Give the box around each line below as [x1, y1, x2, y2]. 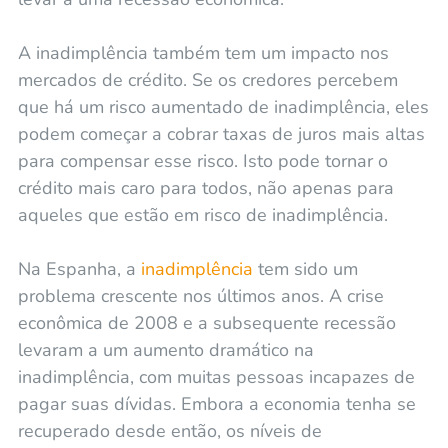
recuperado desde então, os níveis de [17, 418, 322, 443]
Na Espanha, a [17, 256, 141, 281]
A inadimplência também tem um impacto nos [17, 40, 389, 65]
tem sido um [252, 256, 358, 281]
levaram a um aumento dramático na [17, 337, 314, 362]
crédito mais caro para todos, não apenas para [17, 175, 394, 200]
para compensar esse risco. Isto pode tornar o [17, 148, 388, 173]
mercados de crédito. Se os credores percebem [17, 67, 398, 92]
